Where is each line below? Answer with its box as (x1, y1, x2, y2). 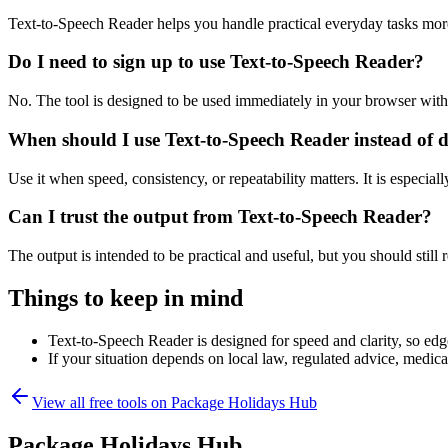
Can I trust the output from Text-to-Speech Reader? (8, 206, 432, 228)
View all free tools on (32, 393, 171, 411)
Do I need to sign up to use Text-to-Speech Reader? (8, 51, 424, 73)
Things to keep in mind (8, 284, 243, 311)
